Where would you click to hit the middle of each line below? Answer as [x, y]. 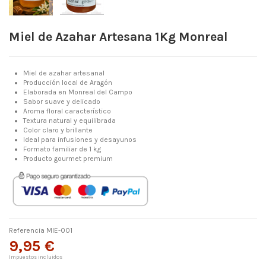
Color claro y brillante [58, 130]
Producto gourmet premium [68, 159]
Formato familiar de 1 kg [62, 149]
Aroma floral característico [67, 111]
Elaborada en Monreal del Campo [78, 92]
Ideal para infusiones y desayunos [80, 140]
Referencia [27, 230]
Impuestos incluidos [36, 256]
